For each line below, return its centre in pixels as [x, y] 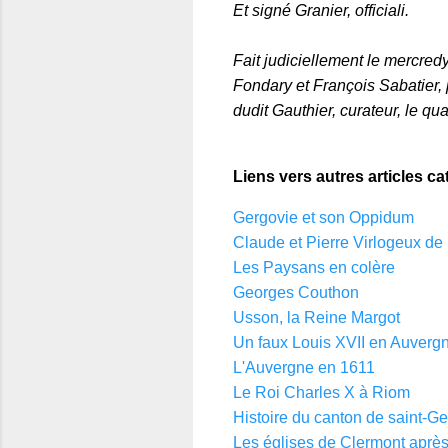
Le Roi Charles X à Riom [321, 392]
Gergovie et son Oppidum [323, 217]
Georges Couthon [296, 292]
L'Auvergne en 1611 [304, 367]
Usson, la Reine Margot [316, 317]
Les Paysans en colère [314, 267]
